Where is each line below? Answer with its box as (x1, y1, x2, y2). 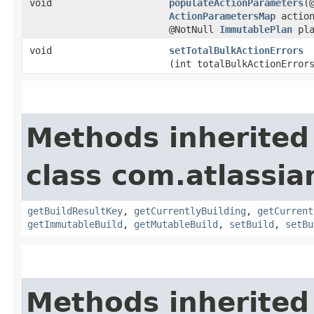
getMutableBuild (134, 218, 218, 230)
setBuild (229, 218, 274, 230)
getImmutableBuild (27, 218, 123, 230)
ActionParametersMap (169, 10, 275, 22)
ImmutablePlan (219, 23, 292, 35)
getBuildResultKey (27, 205, 123, 217)
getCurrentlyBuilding (134, 205, 246, 217)
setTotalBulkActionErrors (169, 44, 303, 56)
